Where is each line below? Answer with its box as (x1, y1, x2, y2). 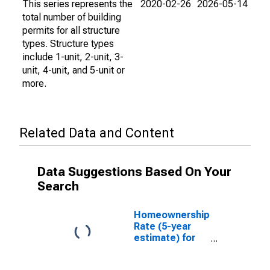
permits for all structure (22, 25, 120, 36)
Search (37, 179, 79, 193)
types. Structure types (22, 38, 114, 49)
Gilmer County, (134, 243, 201, 255)
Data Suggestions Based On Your (37, 165, 231, 179)
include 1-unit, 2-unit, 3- (22, 51, 124, 63)
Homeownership (134, 209, 210, 221)
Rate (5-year (134, 221, 191, 232)
